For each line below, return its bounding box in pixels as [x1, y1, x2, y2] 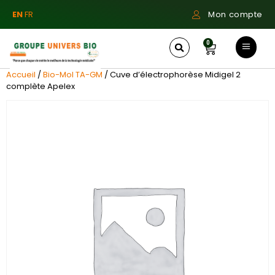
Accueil [6, 69, 36, 80]
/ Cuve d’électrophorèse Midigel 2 [103, 69, 241, 80]
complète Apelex [6, 80, 75, 92]
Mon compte [208, 9, 263, 20]
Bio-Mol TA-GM [43, 69, 103, 80]
